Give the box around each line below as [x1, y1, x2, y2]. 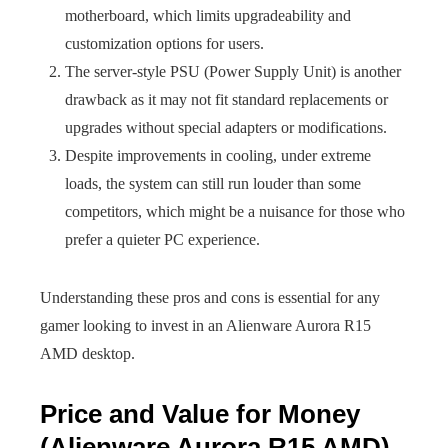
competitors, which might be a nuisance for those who [65, 203, 405, 220]
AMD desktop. [40, 345, 135, 362]
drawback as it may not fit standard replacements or [65, 91, 388, 108]
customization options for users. [65, 35, 264, 52]
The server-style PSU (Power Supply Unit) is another [65, 63, 401, 80]
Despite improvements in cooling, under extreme [65, 147, 371, 164]
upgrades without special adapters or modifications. [65, 119, 387, 136]
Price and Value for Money [40, 399, 360, 429]
